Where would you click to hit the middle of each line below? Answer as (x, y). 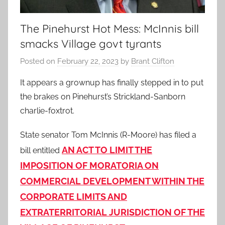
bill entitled (41, 151)
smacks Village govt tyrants (91, 43)
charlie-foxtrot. (47, 111)
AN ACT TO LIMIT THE (107, 150)
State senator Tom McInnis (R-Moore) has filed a (108, 135)
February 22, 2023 (88, 62)
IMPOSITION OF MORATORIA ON (89, 166)
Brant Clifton (153, 62)
